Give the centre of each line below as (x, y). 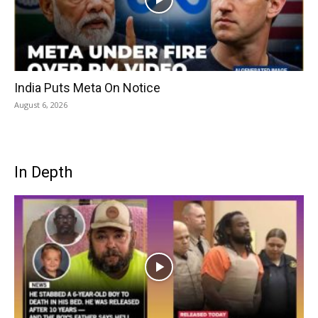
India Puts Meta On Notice (87, 87)
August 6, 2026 (41, 104)
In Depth (43, 172)
